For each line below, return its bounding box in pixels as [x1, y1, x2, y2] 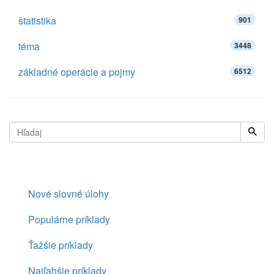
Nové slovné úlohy [28, 187, 109, 201]
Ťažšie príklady [28, 238, 93, 252]
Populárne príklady [28, 212, 110, 226]
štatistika [18, 13, 56, 28]
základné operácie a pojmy [18, 65, 135, 79]
